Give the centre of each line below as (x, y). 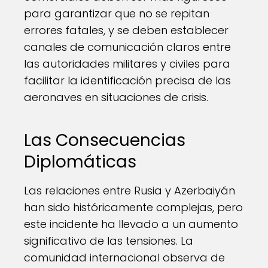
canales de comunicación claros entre (127, 47)
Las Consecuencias (105, 140)
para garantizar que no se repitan (117, 13)
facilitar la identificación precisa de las (127, 80)
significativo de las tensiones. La (109, 241)
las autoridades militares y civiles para (127, 64)
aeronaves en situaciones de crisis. (116, 97)
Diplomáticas (80, 162)
